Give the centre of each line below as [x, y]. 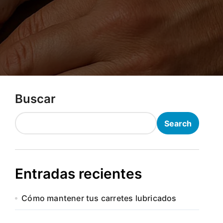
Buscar [35, 99]
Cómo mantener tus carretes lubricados [99, 198]
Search [178, 123]
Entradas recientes [78, 174]
